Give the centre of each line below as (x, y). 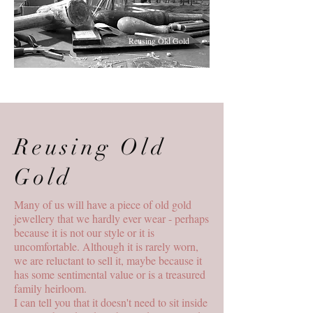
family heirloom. (53, 288)
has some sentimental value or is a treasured (110, 274)
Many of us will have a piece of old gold (103, 204)
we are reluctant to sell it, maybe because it (108, 260)
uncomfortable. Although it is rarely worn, (106, 246)
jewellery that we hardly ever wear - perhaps (111, 218)
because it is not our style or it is (84, 232)
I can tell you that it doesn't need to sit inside (111, 302)
